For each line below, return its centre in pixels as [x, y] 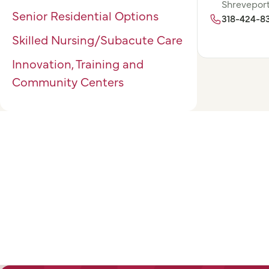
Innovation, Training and [78, 63]
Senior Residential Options [85, 15]
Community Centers [68, 81]
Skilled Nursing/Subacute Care [97, 39]
